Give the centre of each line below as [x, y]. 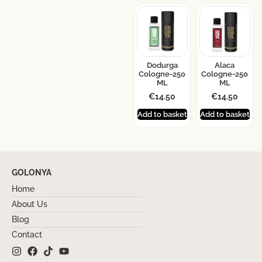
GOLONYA [32, 173]
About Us [30, 204]
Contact [27, 235]
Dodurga [162, 65]
